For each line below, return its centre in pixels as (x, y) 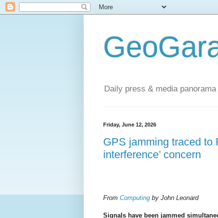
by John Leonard (174, 198)
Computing (135, 198)
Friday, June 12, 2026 (130, 125)
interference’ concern (152, 154)
